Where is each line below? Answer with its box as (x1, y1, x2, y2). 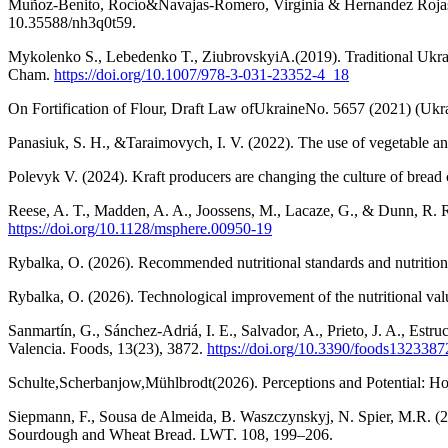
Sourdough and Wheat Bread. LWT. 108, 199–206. (8, 425, 333, 443)
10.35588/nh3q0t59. (8, 13, 136, 31)
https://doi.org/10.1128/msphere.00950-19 (8, 219, 272, 237)
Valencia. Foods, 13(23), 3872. (8, 339, 207, 357)
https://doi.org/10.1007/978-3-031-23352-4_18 (54, 65, 349, 83)
